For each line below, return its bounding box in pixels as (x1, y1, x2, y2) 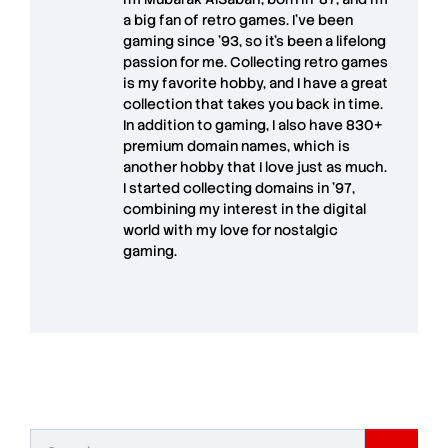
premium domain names (123, 136, 287, 155)
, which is (287, 136, 350, 155)
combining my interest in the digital (123, 199, 366, 218)
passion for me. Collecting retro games (123, 52, 388, 71)
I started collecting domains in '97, (123, 178, 355, 197)
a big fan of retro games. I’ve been (123, 10, 353, 29)
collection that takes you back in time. (123, 94, 383, 113)
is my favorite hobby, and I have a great (123, 73, 388, 92)
